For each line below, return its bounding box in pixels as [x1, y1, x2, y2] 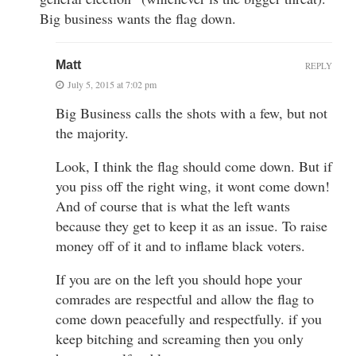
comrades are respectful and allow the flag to [56, 288, 314, 308]
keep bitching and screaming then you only [56, 328, 304, 348]
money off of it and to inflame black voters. [56, 235, 305, 255]
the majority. [56, 122, 129, 142]
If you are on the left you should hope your [56, 269, 302, 288]
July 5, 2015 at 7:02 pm [68, 77, 157, 91]
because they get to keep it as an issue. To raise [56, 215, 327, 235]
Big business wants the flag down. [40, 8, 236, 28]
